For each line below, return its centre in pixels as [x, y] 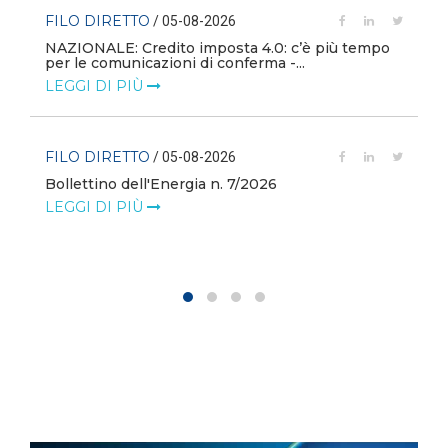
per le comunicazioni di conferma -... [175, 63]
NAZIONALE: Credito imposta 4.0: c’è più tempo [217, 48]
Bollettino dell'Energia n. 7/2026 [161, 184]
